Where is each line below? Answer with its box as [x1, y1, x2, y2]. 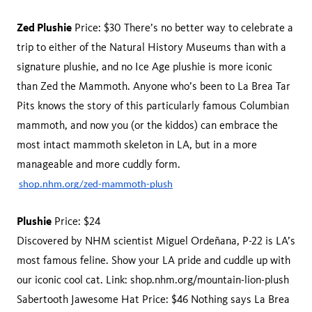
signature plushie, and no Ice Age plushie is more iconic [17, 60, 272, 73]
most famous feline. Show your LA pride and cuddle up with [17, 253, 290, 267]
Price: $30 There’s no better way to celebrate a [72, 21, 293, 34]
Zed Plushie [17, 20, 72, 34]
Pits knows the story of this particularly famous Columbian [17, 99, 289, 112]
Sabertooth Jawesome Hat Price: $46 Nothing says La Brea [17, 292, 290, 306]
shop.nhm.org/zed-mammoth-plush [19, 180, 173, 190]
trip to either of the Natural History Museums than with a [17, 40, 286, 54]
